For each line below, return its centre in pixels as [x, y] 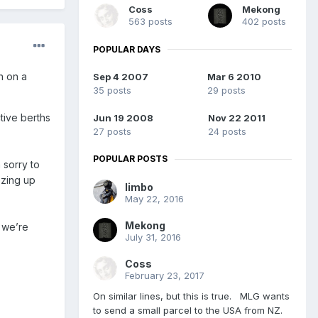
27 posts [112, 132]
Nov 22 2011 [237, 118]
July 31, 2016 [153, 237]
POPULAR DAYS [127, 49]
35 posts [112, 91]
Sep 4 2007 [121, 77]
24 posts [227, 132]
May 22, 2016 [154, 199]
